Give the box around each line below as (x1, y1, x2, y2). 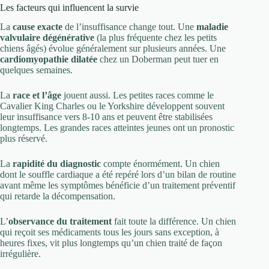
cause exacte (13, 22, 62, 32)
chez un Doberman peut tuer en (97, 54, 219, 65)
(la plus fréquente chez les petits (94, 32, 217, 43)
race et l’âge (13, 90, 61, 101)
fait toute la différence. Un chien (112, 216, 236, 227)
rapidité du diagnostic (13, 159, 101, 169)
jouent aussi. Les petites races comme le (61, 90, 214, 101)
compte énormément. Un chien (101, 159, 220, 169)
